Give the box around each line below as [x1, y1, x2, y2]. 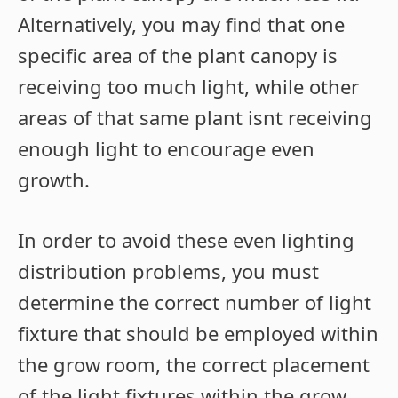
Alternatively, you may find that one [18, 11, 345, 38]
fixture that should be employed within [18, 320, 378, 347]
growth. [18, 166, 90, 194]
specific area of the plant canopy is [18, 42, 338, 69]
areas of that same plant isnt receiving [18, 104, 372, 131]
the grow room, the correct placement [18, 351, 370, 378]
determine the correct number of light [18, 289, 371, 316]
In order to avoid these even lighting [18, 227, 354, 254]
